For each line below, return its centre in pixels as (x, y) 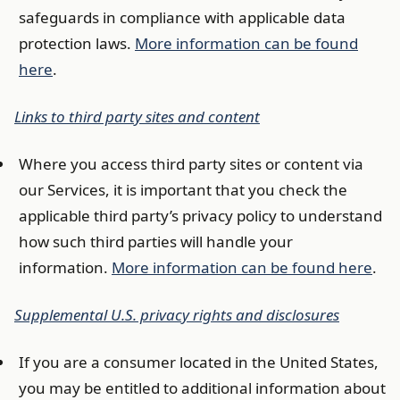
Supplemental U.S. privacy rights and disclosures (177, 315)
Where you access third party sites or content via (191, 164)
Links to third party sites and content (137, 117)
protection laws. (77, 43)
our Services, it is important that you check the (183, 190)
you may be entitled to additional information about (202, 388)
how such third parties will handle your (156, 242)
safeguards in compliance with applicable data (182, 17)
